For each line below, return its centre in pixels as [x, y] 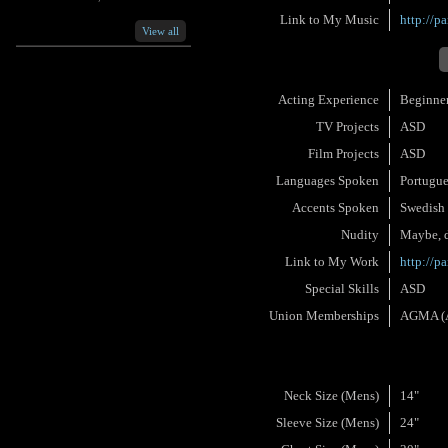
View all [161, 31]
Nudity [360, 234]
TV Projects [348, 126]
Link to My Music [330, 19]
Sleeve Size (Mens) [328, 422]
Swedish [423, 207]
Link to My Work [332, 261]
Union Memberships [324, 315]
